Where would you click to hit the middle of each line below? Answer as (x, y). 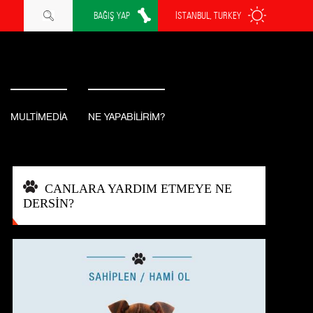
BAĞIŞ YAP (111, 15)
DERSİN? (48, 204)
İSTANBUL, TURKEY (208, 15)
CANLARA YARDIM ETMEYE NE (138, 189)
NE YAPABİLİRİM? (126, 117)
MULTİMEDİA (38, 117)
